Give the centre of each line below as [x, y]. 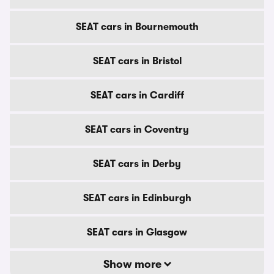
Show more [133, 264]
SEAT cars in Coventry [137, 130]
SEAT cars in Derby [137, 164]
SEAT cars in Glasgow [137, 232]
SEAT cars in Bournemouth [137, 27]
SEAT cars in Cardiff [137, 95]
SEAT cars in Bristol [137, 61]
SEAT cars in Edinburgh [137, 198]
